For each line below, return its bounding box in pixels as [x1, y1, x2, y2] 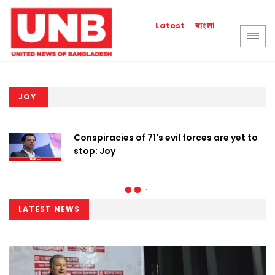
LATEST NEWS [18, 204, 80, 214]
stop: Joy [74, 145, 117, 157]
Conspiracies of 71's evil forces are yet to [74, 131, 258, 144]
